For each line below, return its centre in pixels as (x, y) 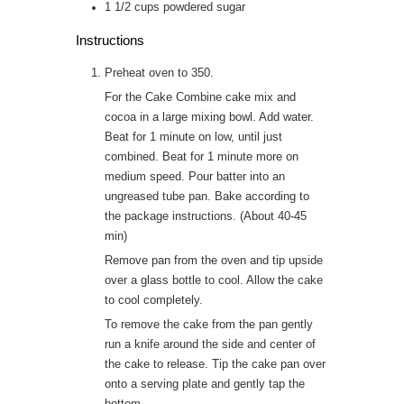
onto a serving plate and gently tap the (205, 384)
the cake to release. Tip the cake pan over (215, 364)
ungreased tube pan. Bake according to (207, 196)
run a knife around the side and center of (210, 344)
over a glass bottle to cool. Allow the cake (214, 280)
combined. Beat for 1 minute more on (202, 156)
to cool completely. (154, 300)
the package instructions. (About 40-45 (206, 216)
